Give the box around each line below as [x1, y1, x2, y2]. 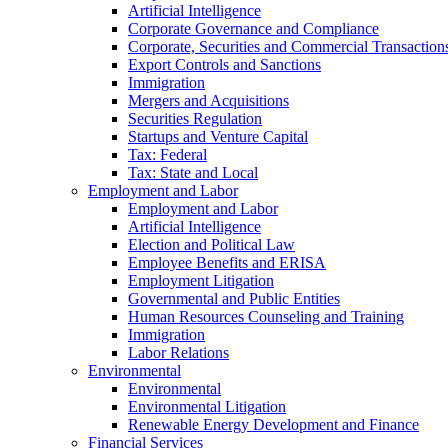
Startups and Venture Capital [128, 128, 308, 145]
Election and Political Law [128, 236, 295, 253]
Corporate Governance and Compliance [128, 20, 379, 37]
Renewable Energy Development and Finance [128, 416, 419, 433]
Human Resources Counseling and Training [128, 308, 404, 325]
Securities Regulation [128, 110, 262, 127]
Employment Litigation [128, 272, 274, 289]
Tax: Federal [128, 146, 207, 163]
